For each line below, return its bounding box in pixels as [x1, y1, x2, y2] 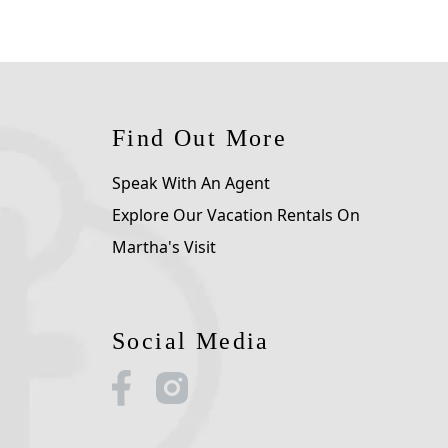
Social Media [112, 328, 270, 355]
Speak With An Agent [112, 172, 270, 195]
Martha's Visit [112, 236, 216, 259]
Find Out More [112, 125, 288, 152]
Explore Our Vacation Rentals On [112, 204, 360, 227]
